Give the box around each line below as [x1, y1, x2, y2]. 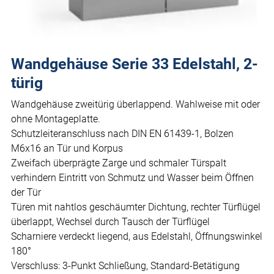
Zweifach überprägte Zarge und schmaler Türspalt [11, 157, 226, 169]
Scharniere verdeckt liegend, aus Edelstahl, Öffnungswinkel [11, 231, 262, 243]
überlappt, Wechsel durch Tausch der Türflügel [11, 216, 210, 228]
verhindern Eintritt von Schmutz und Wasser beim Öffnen [11, 172, 254, 184]
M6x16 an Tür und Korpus [11, 143, 123, 155]
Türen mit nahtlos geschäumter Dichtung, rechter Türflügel [11, 201, 261, 213]
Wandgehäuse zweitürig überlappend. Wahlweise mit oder [11, 98, 260, 111]
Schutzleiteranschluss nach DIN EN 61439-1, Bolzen [11, 128, 234, 140]
